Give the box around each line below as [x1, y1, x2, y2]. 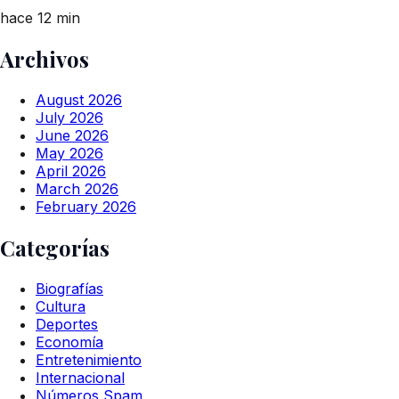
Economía [36, 332, 103, 351]
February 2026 [36, 197, 136, 216]
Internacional [36, 368, 125, 387]
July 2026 [36, 108, 103, 126]
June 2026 [36, 126, 109, 144]
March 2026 [36, 179, 118, 198]
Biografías [36, 279, 103, 297]
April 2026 [36, 161, 106, 180]
